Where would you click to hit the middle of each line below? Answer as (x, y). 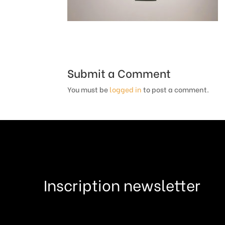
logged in (126, 89)
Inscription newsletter (122, 184)
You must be (89, 89)
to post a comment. (176, 89)
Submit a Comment (119, 73)
